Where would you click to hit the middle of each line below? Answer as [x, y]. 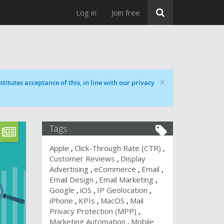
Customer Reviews [82, 158]
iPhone [61, 200]
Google [62, 190]
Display [133, 158]
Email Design [71, 179]
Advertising [69, 169]
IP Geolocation [122, 190]
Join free [125, 12]
